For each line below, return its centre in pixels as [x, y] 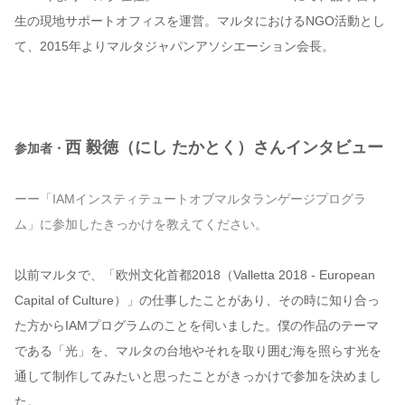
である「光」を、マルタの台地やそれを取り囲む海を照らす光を [198, 351]
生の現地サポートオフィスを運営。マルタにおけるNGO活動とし [200, 21]
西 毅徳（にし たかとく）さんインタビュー [224, 148]
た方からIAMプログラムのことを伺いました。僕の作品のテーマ [197, 326]
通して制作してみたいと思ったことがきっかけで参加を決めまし [198, 377]
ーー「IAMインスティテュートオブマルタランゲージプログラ [190, 199]
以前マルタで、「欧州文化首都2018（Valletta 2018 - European [195, 275]
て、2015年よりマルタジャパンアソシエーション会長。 [174, 47]
